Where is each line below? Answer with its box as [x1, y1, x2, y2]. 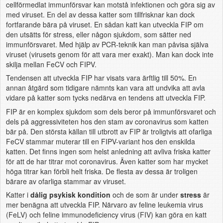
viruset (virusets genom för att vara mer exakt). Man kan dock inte [5, 49, 214, 59]
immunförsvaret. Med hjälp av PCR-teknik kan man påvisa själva [5, 39, 209, 49]
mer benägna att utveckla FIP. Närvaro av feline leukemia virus [5, 200, 203, 210]
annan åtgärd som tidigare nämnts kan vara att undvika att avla [5, 83, 205, 93]
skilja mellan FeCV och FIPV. [5, 59, 97, 69]
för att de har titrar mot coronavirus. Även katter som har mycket [5, 156, 208, 166]
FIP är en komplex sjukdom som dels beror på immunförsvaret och [5, 106, 216, 116]
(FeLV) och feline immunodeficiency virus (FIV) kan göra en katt [5, 210, 207, 220]
